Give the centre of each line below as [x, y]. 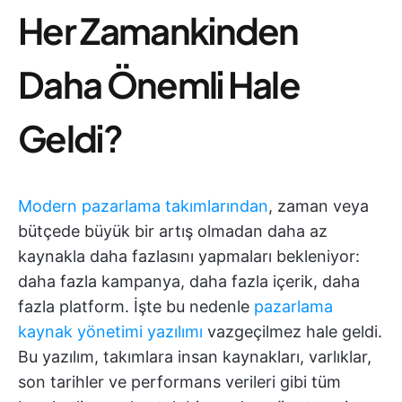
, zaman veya [319, 206]
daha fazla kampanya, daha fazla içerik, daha [189, 281]
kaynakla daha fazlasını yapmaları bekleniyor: [189, 256]
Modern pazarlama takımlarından [143, 206]
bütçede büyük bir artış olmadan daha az [173, 231]
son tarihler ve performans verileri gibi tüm [179, 382]
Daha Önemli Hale [159, 84]
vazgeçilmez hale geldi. [295, 332]
